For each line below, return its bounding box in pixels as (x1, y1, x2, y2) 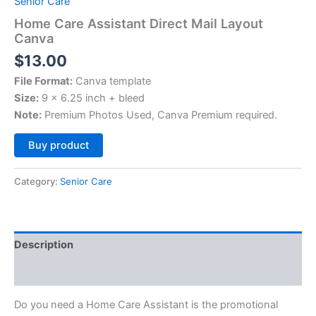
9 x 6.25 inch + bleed (39, 91, 145, 104)
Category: (14, 176, 60, 188)
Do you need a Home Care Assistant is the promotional (14, 298, 278, 311)
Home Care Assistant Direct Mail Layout (14, 16, 263, 32)
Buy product (28, 139, 89, 152)
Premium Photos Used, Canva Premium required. (42, 108, 277, 121)
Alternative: (103, 135, 156, 148)
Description (14, 238, 73, 252)
